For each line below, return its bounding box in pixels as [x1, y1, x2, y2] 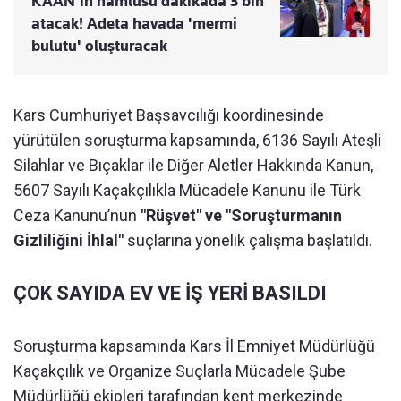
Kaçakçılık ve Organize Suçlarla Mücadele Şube [13, 361, 346, 380]
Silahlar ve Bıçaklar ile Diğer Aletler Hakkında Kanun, [13, 155, 373, 175]
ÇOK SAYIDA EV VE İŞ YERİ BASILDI [13, 281, 327, 304]
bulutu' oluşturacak [31, 36, 167, 55]
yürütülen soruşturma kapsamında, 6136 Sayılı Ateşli [13, 130, 381, 149]
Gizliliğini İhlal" [13, 230, 127, 250]
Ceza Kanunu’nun [13, 205, 137, 225]
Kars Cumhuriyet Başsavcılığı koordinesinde [13, 105, 324, 124]
